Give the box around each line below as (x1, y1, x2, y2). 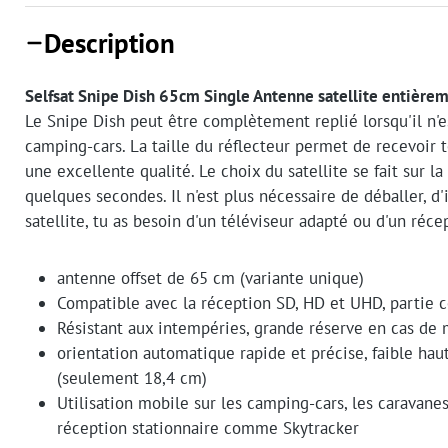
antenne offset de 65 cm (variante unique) (57, 267, 364, 290)
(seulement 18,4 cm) (57, 367, 207, 390)
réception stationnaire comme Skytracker (57, 417, 359, 440)
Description (44, 25, 176, 62)
